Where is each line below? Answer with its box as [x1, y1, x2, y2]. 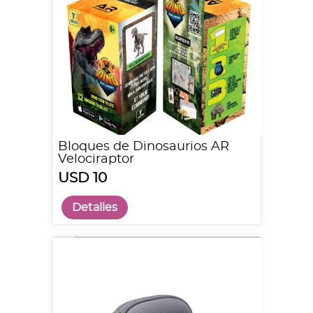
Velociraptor [58, 153, 134, 166]
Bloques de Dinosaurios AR [58, 140, 229, 153]
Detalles [72, 202, 117, 213]
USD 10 [58, 171, 107, 185]
